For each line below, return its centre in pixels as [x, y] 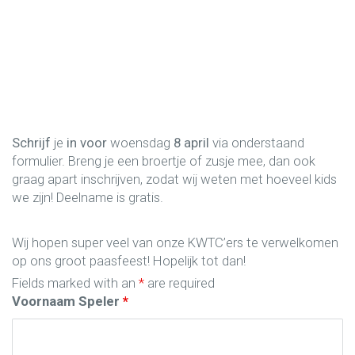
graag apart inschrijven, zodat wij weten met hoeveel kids [174, 179]
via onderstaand [257, 143]
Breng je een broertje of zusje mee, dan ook [192, 161]
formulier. [40, 161]
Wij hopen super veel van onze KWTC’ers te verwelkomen [175, 242]
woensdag [139, 143]
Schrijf [31, 143]
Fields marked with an [75, 282]
